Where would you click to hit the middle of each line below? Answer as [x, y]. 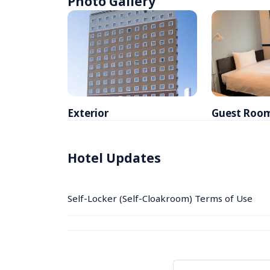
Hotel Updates [114, 158]
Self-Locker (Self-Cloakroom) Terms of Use [160, 198]
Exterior [88, 113]
